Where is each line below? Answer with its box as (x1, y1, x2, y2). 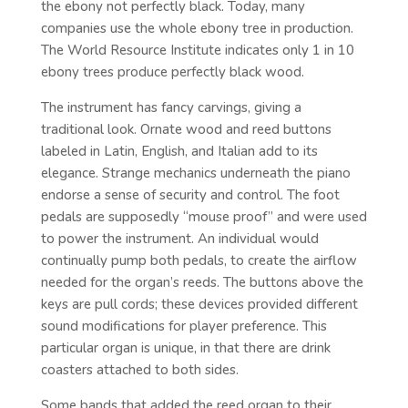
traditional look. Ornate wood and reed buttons (40, 119, 331, 138)
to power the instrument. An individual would (40, 229, 319, 248)
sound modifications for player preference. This (40, 316, 327, 335)
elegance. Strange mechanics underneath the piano (40, 163, 351, 182)
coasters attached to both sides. (40, 360, 239, 379)
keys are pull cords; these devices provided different (40, 294, 358, 313)
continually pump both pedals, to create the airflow (40, 250, 357, 270)
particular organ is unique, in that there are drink (40, 338, 331, 357)
